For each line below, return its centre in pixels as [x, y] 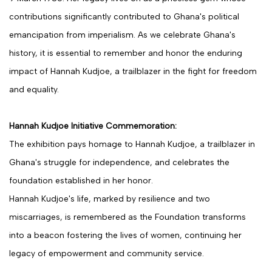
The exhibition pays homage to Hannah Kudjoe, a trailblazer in [132, 144]
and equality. [34, 89]
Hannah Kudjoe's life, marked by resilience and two [110, 199]
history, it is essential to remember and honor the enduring [126, 53]
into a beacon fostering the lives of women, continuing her [125, 235]
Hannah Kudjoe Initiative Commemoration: [93, 126]
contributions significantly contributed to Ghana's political [124, 16]
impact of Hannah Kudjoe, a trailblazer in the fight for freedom [133, 71]
